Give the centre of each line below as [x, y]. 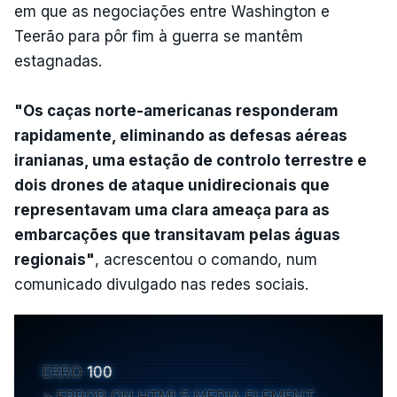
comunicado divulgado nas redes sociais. [161, 284]
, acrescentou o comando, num [206, 259]
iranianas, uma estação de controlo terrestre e [191, 160]
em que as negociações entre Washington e [172, 11]
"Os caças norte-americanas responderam [176, 110]
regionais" [54, 259]
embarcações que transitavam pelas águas [177, 234]
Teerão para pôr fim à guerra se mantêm [159, 36]
